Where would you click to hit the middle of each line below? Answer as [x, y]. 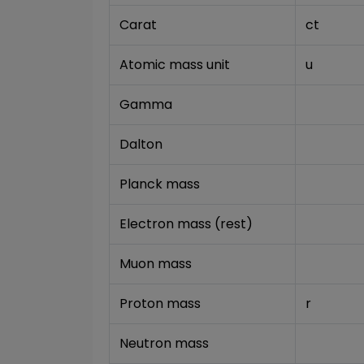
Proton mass [160, 303]
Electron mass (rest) [186, 224]
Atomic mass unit [175, 65]
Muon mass [156, 264]
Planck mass [160, 184]
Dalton [141, 144]
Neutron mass [164, 343]
